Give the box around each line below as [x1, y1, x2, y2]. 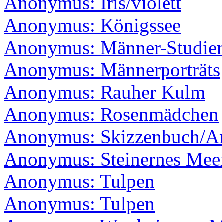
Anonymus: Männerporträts [4, 59, 220, 81]
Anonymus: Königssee [4, 14, 181, 36]
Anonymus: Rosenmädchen [4, 104, 219, 125]
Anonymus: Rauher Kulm [4, 81, 205, 103]
